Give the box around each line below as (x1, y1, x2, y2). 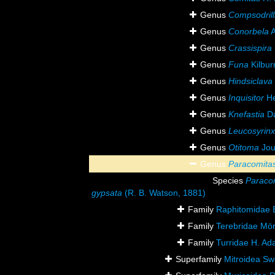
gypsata (91, 188, 122, 198)
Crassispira (228, 43, 272, 53)
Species (212, 176, 246, 186)
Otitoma (228, 142, 259, 153)
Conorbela (228, 26, 269, 37)
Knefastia (228, 109, 265, 120)
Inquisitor (228, 93, 264, 103)
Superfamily (176, 254, 224, 265)
